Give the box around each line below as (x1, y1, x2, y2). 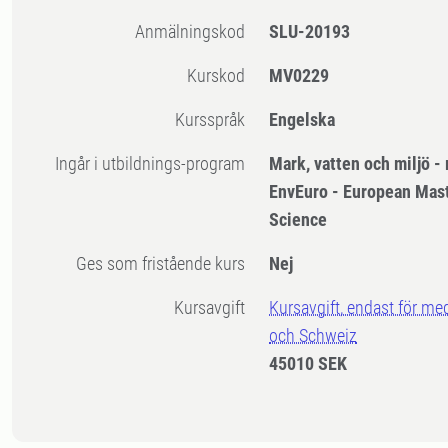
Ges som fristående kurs (87, 253, 246, 275)
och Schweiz (269, 325, 358, 347)
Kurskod (197, 65, 246, 87)
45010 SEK (269, 353, 348, 375)
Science (269, 209, 328, 231)
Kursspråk (185, 109, 246, 131)
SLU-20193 (269, 21, 351, 43)
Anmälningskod (145, 21, 246, 43)
